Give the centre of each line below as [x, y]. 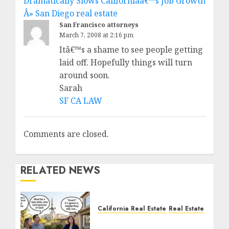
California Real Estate [132, 209]
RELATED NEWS [60, 171]
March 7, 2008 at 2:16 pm [96, 35]
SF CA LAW [81, 101]
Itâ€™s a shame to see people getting [131, 50]
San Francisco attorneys [99, 25]
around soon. [85, 75]
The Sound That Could [145, 222]
